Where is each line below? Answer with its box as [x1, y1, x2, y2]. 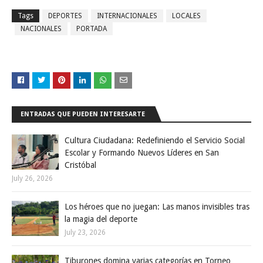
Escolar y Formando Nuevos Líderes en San [65, 148, 219, 157]
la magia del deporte [65, 214, 137, 224]
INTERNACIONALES [97, 12, 157, 20]
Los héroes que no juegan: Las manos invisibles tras [65, 202, 249, 211]
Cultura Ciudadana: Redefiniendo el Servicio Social [65, 136, 245, 145]
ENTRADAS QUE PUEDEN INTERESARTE [21, 110, 145, 118]
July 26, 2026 [12, 174, 53, 183]
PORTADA [76, 25, 107, 33]
